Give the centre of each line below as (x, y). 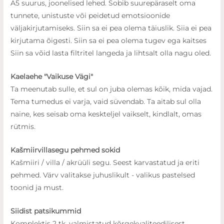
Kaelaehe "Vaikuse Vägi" (52, 77)
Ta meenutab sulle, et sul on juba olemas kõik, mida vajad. (112, 89)
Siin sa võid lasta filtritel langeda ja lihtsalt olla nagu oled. (111, 53)
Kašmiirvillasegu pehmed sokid (65, 150)
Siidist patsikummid (46, 211)
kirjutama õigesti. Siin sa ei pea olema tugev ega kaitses (42, 41)
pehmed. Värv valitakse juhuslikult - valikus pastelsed (103, 175)
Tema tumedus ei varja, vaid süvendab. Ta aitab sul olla (106, 102)
